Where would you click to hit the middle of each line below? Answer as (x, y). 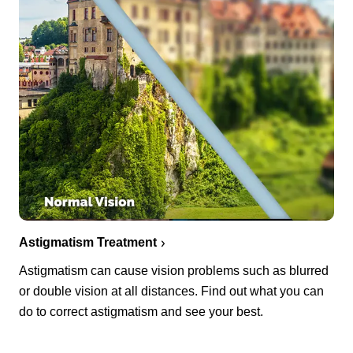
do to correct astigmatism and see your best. (141, 312)
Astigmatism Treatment (88, 243)
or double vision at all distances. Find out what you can (171, 292)
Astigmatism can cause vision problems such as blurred (174, 271)
